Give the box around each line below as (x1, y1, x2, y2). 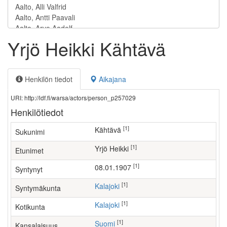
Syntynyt (15, 164, 43, 174)
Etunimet (15, 145, 44, 156)
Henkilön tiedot (23, 74, 72, 84)
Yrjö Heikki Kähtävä (8, 35, 166, 61)
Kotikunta (15, 202, 45, 212)
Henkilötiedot (11, 105, 63, 119)
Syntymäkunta (15, 183, 61, 193)
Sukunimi (15, 127, 45, 137)
